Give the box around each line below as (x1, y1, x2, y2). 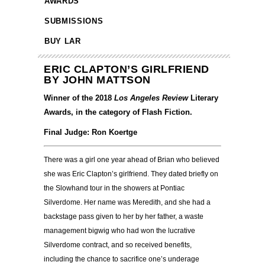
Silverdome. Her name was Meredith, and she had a (44, 198, 211, 207)
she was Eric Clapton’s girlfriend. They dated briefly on (44, 170, 218, 179)
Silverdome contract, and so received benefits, (44, 241, 192, 250)
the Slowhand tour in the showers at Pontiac (44, 184, 185, 193)
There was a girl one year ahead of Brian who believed (44, 156, 219, 164)
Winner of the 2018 (44, 93, 114, 103)
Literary (188, 93, 218, 103)
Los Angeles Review (114, 93, 188, 103)
